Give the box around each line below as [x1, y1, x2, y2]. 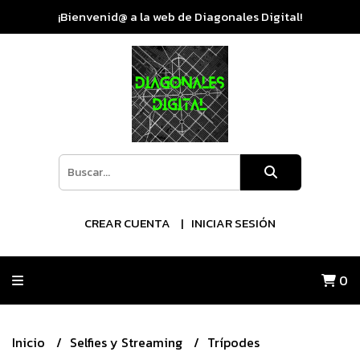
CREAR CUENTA [84, 214, 170, 232]
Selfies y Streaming [70, 333, 186, 352]
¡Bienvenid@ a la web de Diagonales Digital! [58, 7, 302, 26]
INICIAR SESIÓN [191, 214, 276, 232]
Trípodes [207, 333, 260, 352]
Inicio [12, 333, 48, 352]
